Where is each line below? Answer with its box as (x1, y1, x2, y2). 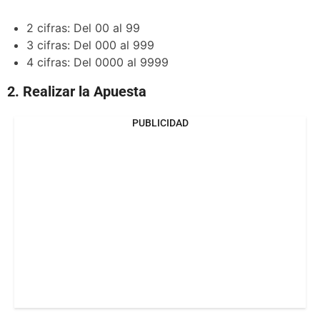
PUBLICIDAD (131, 116, 189, 129)
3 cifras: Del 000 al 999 (26, 38, 155, 53)
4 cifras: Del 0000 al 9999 (26, 55, 169, 70)
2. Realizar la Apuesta (7, 82, 146, 100)
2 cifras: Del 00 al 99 (26, 21, 141, 36)
